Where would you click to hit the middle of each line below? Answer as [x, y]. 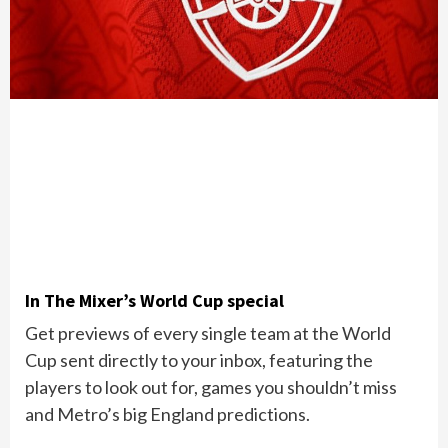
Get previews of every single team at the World [208, 333]
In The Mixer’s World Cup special [154, 301]
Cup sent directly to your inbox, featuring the [199, 360]
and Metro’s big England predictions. [167, 414]
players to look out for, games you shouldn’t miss [211, 387]
